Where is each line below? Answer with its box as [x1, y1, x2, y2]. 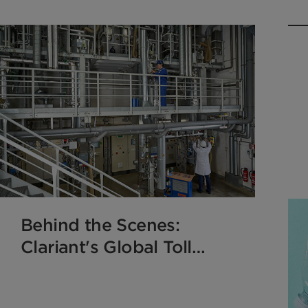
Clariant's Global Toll [21, 236, 192, 256]
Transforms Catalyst [21, 280, 186, 300]
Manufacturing [21, 258, 142, 278]
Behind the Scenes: [21, 214, 180, 234]
